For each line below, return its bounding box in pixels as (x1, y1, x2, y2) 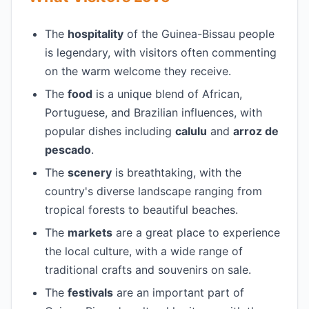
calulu (175, 124, 207, 138)
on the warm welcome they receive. (45, 64, 231, 78)
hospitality (68, 27, 123, 41)
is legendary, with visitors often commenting (45, 46, 277, 59)
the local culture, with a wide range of (45, 244, 243, 258)
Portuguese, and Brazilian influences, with (45, 106, 262, 119)
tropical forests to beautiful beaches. (45, 203, 238, 217)
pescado (45, 143, 91, 157)
